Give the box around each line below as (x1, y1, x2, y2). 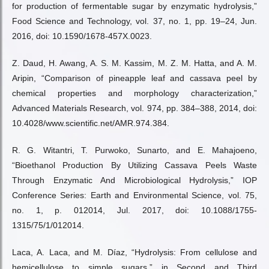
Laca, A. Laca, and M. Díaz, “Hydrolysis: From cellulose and (12, 247, 257, 257)
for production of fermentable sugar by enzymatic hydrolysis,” (12, 1, 257, 11)
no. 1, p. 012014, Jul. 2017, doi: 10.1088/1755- (12, 205, 257, 215)
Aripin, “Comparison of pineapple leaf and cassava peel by (12, 73, 257, 83)
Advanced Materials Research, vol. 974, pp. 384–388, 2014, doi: (12, 103, 257, 113)
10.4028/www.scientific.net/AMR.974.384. (12, 118, 169, 128)
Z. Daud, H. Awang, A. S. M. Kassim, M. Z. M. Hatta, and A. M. (12, 58, 257, 68)
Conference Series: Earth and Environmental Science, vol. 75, (12, 190, 257, 200)
